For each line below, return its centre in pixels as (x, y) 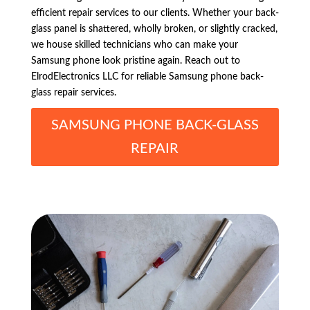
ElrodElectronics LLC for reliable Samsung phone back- (147, 77)
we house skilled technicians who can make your (134, 45)
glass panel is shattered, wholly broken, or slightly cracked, (154, 29)
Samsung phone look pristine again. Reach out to (135, 61)
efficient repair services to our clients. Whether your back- (155, 13)
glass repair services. (73, 93)
